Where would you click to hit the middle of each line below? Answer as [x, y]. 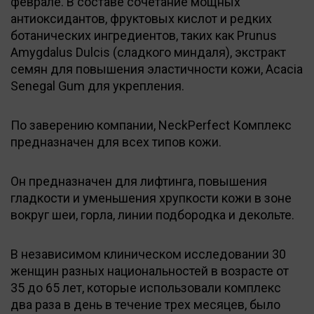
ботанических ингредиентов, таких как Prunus [144, 35]
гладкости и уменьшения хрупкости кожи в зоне [151, 198]
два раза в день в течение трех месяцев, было [145, 304]
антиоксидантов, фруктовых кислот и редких [141, 18]
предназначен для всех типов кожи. [116, 142]
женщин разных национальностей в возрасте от [150, 271]
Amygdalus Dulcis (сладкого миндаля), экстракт [148, 52]
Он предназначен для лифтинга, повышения [139, 181]
